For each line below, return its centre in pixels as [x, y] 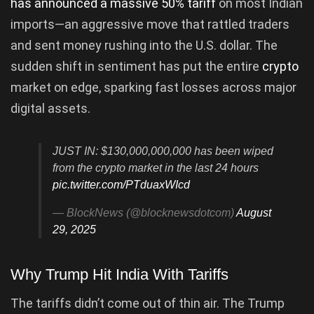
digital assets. [50, 108]
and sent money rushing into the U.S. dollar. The [144, 45]
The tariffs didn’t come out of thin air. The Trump [148, 303]
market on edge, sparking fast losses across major [153, 87]
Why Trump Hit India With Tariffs [120, 275]
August [254, 212]
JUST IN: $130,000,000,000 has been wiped [163, 151]
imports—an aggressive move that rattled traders [150, 24]
